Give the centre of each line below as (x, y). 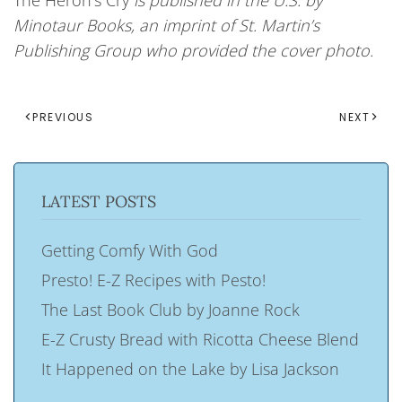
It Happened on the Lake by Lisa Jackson (190, 368)
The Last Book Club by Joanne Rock (170, 309)
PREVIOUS (63, 117)
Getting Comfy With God (130, 250)
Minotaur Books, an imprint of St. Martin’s (166, 25)
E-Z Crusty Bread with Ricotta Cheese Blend (200, 339)
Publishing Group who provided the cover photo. (193, 50)
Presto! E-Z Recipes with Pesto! (153, 280)
